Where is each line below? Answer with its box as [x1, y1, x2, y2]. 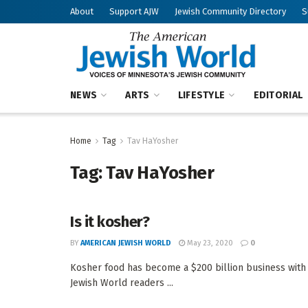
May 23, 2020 [185, 239, 233, 247]
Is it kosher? [70, 212, 150, 231]
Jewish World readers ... [70, 277, 173, 289]
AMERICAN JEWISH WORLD [80, 239, 171, 247]
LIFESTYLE [177, 89, 225, 101]
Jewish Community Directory [175, 6, 286, 16]
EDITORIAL [253, 89, 303, 101]
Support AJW [109, 6, 159, 16]
